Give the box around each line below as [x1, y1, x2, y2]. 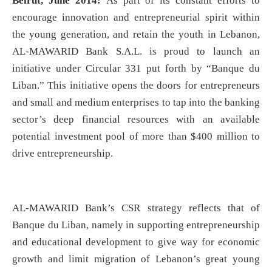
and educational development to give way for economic [12, 236, 260, 248]
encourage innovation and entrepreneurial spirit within [12, 12, 260, 24]
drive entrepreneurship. [12, 148, 113, 160]
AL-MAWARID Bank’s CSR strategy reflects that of [12, 202, 260, 214]
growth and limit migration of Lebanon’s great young [12, 253, 260, 265]
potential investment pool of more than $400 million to [12, 131, 260, 143]
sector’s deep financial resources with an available [12, 114, 260, 126]
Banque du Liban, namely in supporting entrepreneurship [12, 219, 260, 231]
